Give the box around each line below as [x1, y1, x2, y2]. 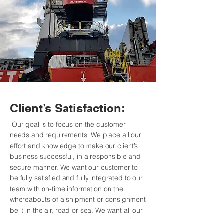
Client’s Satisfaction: [10, 101, 125, 115]
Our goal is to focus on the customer [10, 120, 126, 129]
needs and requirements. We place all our [10, 131, 141, 139]
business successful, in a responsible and [10, 152, 141, 161]
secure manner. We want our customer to [10, 163, 138, 172]
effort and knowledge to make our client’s [10, 141, 138, 150]
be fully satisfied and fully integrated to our [10, 174, 143, 182]
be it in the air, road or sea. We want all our [10, 206, 143, 215]
